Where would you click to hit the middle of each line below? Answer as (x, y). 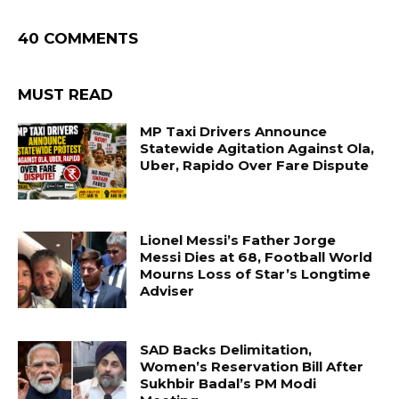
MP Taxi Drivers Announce (234, 132)
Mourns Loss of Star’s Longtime (256, 273)
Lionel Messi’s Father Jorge (238, 240)
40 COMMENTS (78, 39)
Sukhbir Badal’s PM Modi (228, 383)
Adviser (167, 290)
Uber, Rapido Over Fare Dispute (255, 166)
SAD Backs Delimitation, (226, 349)
